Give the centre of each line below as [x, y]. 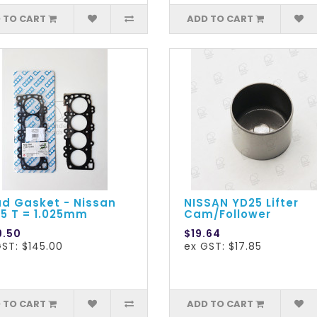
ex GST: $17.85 [223, 247]
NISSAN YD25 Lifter [241, 203]
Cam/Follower [227, 214]
